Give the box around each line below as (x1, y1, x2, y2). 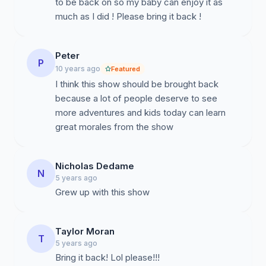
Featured (111, 65, 140, 73)
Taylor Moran (55, 226, 115, 237)
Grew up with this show (55, 186, 150, 198)
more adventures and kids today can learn (55, 107, 226, 118)
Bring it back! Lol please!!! (55, 252, 160, 263)
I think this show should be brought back (55, 78, 218, 90)
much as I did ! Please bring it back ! (55, 11, 201, 22)
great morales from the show (55, 121, 173, 132)
